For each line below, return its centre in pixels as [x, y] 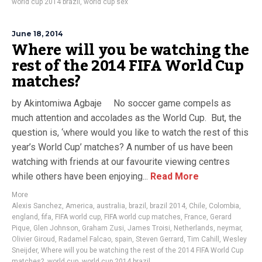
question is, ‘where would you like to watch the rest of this [130, 132]
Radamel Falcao [85, 239]
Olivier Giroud [33, 239]
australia [111, 206]
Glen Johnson [56, 228]
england [25, 217]
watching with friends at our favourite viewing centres [121, 162]
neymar [229, 228]
